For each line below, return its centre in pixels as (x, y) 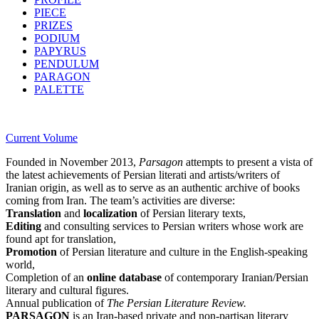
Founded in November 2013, (72, 162)
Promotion (31, 251)
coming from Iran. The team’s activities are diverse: (120, 200)
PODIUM (57, 38)
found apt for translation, (61, 239)
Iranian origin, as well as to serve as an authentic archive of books (153, 187)
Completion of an (46, 277)
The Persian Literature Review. (177, 303)
